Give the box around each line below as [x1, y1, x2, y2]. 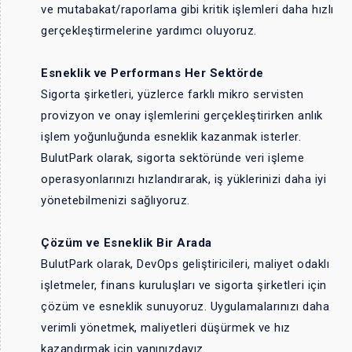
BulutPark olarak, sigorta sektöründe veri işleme [41, 150, 304, 165]
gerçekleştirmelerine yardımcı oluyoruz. [41, 23, 257, 38]
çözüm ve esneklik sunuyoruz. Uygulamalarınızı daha [41, 299, 329, 313]
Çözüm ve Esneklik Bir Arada [41, 235, 212, 250]
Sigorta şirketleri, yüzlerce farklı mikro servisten [41, 86, 304, 101]
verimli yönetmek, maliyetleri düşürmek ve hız [41, 320, 291, 335]
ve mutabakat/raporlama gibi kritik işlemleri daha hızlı [41, 2, 334, 16]
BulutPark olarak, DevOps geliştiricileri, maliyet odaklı [41, 256, 329, 271]
